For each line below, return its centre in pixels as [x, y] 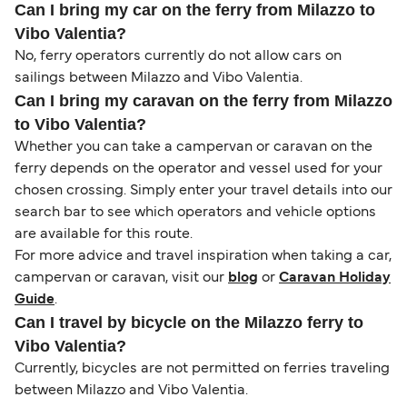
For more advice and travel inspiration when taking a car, [203, 257]
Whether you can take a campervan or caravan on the [194, 148]
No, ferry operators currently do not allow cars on [178, 57]
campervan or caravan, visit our [121, 278]
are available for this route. [104, 235]
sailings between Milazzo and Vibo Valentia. [159, 79]
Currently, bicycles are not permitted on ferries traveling [202, 369]
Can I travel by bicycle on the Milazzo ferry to [189, 323]
